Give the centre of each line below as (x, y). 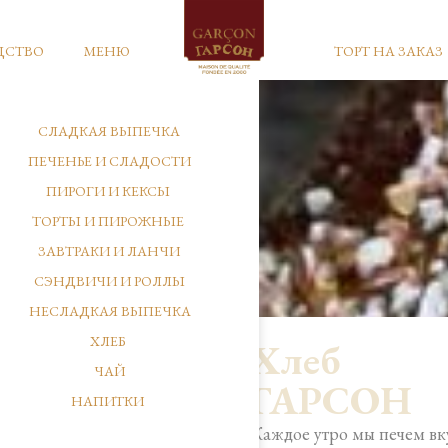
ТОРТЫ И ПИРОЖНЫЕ (107, 221)
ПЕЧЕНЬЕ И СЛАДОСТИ (109, 161)
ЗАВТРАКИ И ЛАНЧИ (109, 251)
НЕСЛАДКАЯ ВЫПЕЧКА (109, 311)
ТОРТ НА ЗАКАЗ (388, 51)
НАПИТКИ (107, 401)
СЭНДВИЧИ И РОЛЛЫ (109, 281)
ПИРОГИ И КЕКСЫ (107, 191)
